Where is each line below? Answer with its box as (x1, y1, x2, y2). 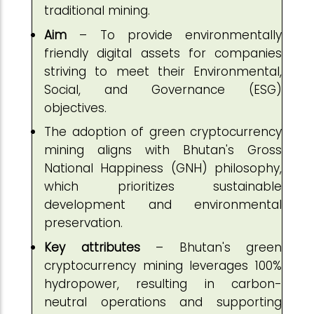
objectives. (44, 99, 107, 116)
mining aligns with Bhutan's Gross (44, 142, 282, 158)
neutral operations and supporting (44, 293, 282, 310)
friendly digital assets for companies (44, 44, 282, 62)
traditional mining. (44, 2, 157, 19)
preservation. (44, 214, 130, 231)
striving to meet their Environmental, (44, 62, 282, 80)
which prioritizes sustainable (44, 178, 282, 195)
